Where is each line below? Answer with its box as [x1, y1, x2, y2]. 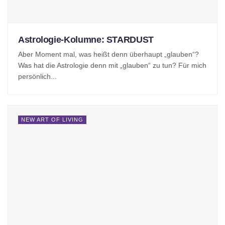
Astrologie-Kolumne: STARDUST [18, 35, 154, 45]
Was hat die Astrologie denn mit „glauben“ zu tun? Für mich [18, 61, 206, 70]
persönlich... [18, 72, 57, 81]
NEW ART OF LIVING [21, 117, 83, 123]
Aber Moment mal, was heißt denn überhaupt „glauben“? [18, 50, 199, 59]
